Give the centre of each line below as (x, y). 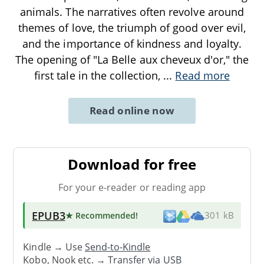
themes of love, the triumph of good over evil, (132, 27)
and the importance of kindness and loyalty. (132, 43)
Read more (202, 75)
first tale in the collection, (99, 75)
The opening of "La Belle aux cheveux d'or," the (132, 59)
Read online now (132, 110)
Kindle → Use (54, 247)
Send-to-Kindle (118, 247)
